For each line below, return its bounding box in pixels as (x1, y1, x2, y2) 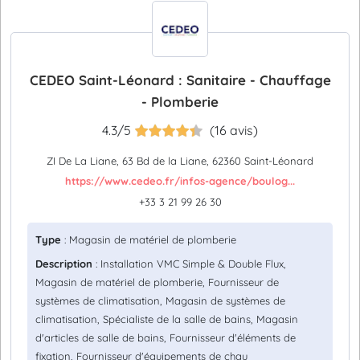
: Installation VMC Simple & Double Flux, (92, 257, 286, 270)
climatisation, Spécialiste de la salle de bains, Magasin (35, 313, 298, 325)
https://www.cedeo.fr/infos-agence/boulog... (65, 174, 295, 187)
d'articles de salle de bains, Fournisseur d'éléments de (35, 331, 296, 344)
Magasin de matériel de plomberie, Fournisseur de (35, 276, 279, 288)
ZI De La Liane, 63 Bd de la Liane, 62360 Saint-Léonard (47, 154, 313, 167)
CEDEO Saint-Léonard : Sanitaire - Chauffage (29, 72, 331, 88)
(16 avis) (210, 122, 258, 138)
